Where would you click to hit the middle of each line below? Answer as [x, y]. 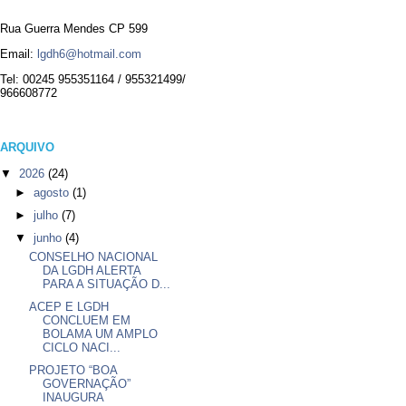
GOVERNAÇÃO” [87, 383]
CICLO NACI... [82, 348]
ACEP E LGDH [69, 307]
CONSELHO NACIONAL [94, 257]
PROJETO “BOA [73, 370]
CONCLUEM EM [87, 321]
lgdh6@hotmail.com [89, 54]
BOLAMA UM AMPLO [101, 334]
